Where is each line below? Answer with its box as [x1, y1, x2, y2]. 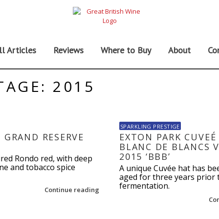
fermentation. [119, 180, 170, 191]
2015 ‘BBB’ [119, 151, 171, 162]
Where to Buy [100, 44, 151, 56]
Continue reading [44, 185, 101, 194]
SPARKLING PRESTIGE [120, 123, 180, 130]
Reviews [53, 44, 84, 56]
